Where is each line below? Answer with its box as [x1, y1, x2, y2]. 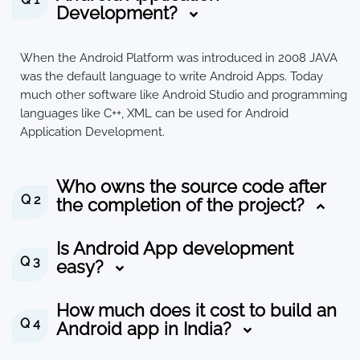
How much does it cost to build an [56, 301, 337, 321]
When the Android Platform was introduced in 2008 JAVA [20, 50, 337, 65]
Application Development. [20, 124, 165, 139]
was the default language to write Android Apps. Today [20, 68, 323, 84]
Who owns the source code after [56, 177, 327, 198]
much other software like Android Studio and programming [20, 87, 347, 102]
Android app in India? [56, 319, 236, 340]
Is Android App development [56, 239, 294, 260]
